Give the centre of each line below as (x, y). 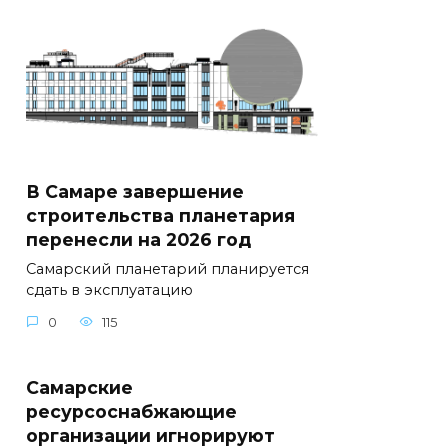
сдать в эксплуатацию (109, 290)
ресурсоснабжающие (131, 411)
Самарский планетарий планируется (167, 269)
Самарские (79, 387)
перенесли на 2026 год (138, 240)
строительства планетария (160, 216)
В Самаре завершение (135, 192)
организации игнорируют (150, 435)
